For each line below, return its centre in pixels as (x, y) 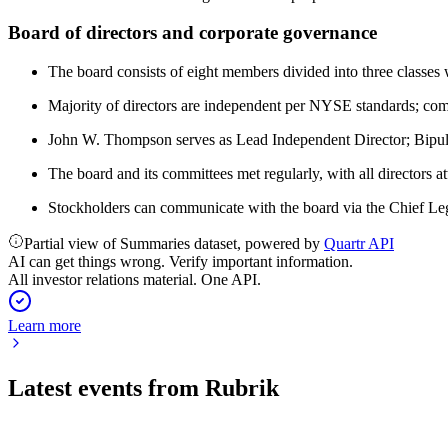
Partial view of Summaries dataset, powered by (174, 243)
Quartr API (359, 243)
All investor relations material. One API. (134, 279)
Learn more (44, 325)
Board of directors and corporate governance (192, 33)
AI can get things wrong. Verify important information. (180, 261)
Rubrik (242, 387)
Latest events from (106, 387)
